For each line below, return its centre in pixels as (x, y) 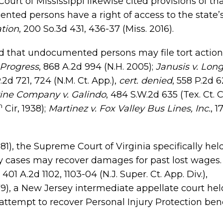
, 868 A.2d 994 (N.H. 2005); (97, 67)
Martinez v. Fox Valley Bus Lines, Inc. (129, 109)
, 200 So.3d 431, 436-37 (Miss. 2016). (96, 29)
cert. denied (146, 81)
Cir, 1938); (25, 109)
